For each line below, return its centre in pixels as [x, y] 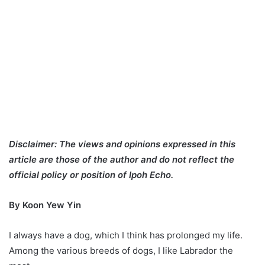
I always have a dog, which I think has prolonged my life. [126, 235]
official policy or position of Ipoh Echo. [92, 174]
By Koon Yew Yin [45, 205]
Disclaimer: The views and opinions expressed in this [122, 144]
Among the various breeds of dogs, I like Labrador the [121, 250]
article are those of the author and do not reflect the [122, 159]
